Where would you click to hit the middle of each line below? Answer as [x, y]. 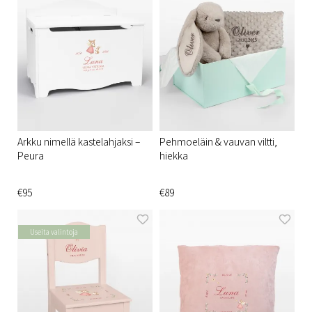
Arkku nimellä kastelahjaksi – [79, 142]
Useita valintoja [54, 232]
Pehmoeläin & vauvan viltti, [218, 142]
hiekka [174, 156]
